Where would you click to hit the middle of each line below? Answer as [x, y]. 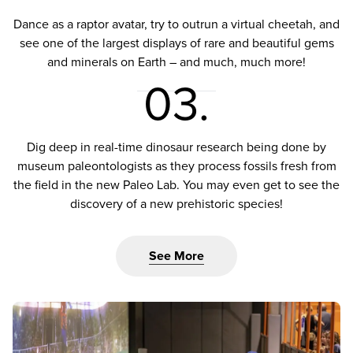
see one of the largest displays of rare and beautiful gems [176, 44]
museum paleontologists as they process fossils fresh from [176, 167]
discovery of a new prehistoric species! [176, 204]
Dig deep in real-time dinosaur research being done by [176, 148]
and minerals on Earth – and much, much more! [176, 63]
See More [176, 256]
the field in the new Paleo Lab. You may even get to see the [176, 186]
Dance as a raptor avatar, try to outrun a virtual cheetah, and [176, 25]
